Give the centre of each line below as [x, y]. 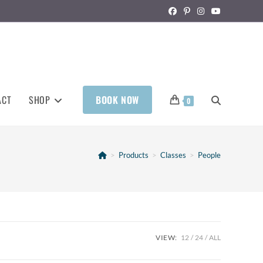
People [209, 155]
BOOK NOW [117, 100]
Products [134, 155]
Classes [173, 155]
